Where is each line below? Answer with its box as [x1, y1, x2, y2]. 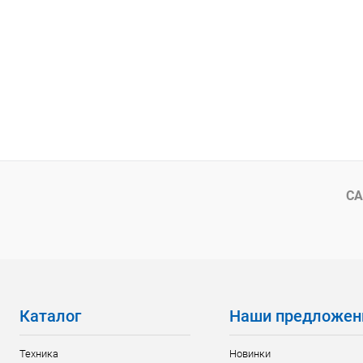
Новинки [229, 347, 271, 360]
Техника [19, 347, 58, 360]
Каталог [19, 305, 81, 326]
